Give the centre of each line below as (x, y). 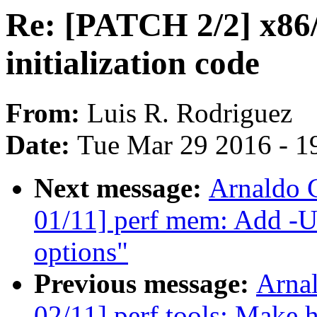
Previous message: (145, 284)
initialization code (133, 63)
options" (81, 252)
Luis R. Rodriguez (190, 113)
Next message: (121, 188)
